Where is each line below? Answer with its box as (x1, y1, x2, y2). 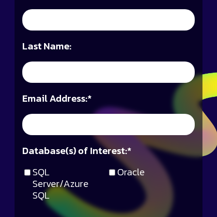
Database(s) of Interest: (22, 143, 127, 158)
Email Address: (22, 91, 88, 106)
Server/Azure (32, 176, 89, 191)
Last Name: (22, 39, 72, 54)
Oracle (117, 165, 145, 180)
